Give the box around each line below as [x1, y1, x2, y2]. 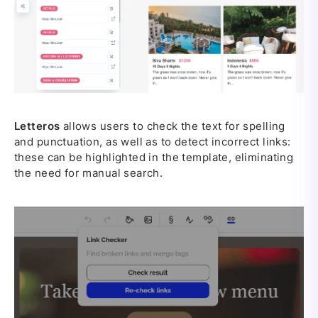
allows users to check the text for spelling [60, 119, 285, 133]
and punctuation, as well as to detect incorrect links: [14, 134, 291, 148]
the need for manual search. [14, 165, 163, 180]
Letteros [14, 119, 60, 133]
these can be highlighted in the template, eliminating [14, 150, 294, 164]
